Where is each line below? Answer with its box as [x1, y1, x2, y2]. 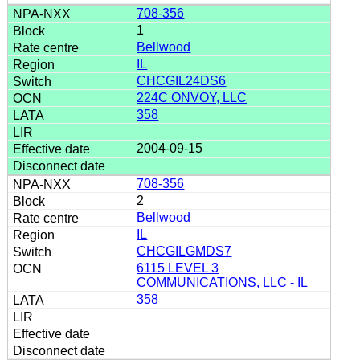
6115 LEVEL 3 [137, 260, 219, 275]
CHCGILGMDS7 [137, 243, 232, 258]
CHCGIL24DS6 [137, 73, 227, 88]
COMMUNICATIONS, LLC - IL [137, 275, 309, 289]
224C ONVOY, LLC [137, 90, 247, 104]
